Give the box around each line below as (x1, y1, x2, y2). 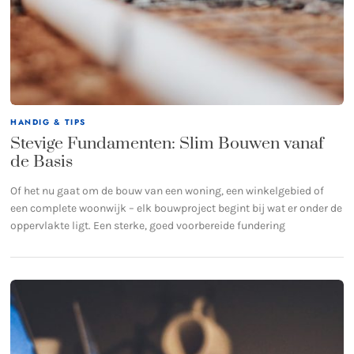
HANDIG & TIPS (10, 115, 86, 128)
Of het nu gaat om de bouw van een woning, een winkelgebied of (10, 183, 325, 198)
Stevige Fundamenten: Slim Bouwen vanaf (10, 133, 325, 154)
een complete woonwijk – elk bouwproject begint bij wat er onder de (10, 201, 343, 215)
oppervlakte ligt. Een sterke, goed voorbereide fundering (10, 218, 286, 232)
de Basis (10, 151, 73, 172)
